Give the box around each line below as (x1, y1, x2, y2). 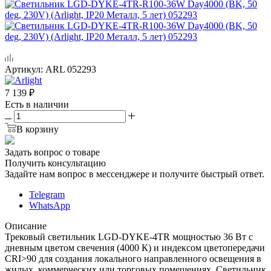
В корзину (16, 123, 59, 134)
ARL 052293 (45, 64, 96, 74)
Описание (5, 220, 47, 231)
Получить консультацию (5, 157, 106, 168)
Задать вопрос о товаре (5, 146, 100, 157)
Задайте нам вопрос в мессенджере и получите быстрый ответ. (5, 168, 264, 179)
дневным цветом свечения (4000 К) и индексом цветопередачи (5, 242, 265, 253)
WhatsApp (29, 200, 70, 211)
